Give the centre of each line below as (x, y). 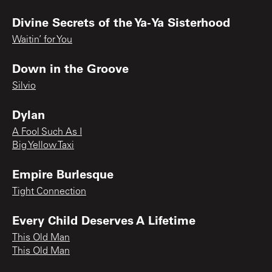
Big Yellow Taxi (43, 145)
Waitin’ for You (42, 40)
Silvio (24, 86)
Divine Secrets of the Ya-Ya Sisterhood (121, 22)
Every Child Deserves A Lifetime (104, 219)
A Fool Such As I (47, 132)
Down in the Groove (70, 68)
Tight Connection (49, 192)
